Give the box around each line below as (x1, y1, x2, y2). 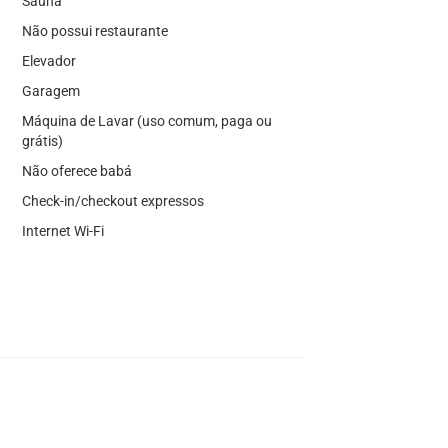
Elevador (21, 52, 76, 69)
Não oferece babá (21, 162, 132, 179)
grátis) (21, 132, 63, 149)
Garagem (21, 82, 80, 99)
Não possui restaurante (21, 22, 168, 39)
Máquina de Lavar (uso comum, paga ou (21, 112, 272, 129)
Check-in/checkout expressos (21, 192, 204, 209)
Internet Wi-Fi (21, 222, 104, 239)
